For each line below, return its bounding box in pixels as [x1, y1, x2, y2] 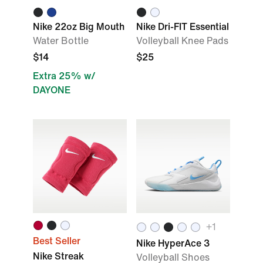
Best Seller [33, 236, 80, 246]
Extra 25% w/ [33, 71, 96, 81]
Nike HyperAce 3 [136, 238, 210, 248]
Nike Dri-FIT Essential [136, 22, 229, 32]
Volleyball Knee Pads [136, 36, 228, 46]
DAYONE [33, 85, 70, 95]
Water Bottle [33, 36, 89, 46]
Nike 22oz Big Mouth [33, 22, 124, 32]
